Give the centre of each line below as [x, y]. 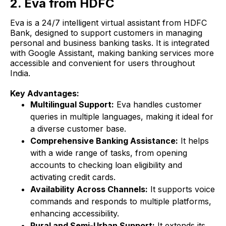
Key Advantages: [45, 94]
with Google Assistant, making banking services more [112, 53]
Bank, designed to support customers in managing [106, 33]
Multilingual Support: [72, 105]
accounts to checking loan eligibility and [106, 165]
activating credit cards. [73, 177]
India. [20, 73]
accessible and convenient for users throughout [102, 63]
